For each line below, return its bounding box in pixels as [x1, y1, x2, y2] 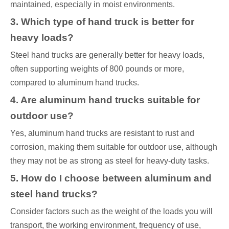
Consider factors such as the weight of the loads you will [10, 207, 213, 216]
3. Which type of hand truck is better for [10, 16, 194, 28]
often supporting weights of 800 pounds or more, [10, 64, 184, 74]
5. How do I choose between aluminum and [10, 173, 212, 184]
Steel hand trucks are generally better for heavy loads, [10, 51, 204, 60]
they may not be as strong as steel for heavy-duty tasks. [10, 156, 209, 166]
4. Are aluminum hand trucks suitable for [10, 95, 200, 106]
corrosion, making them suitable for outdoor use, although [10, 143, 217, 152]
